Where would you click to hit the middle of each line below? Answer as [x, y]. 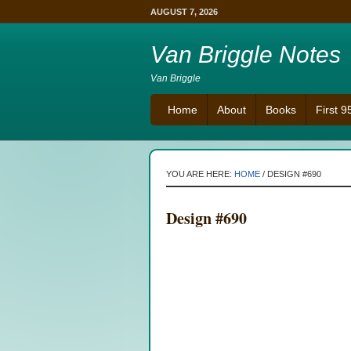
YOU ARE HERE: [200, 174]
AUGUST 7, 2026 [184, 12]
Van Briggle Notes [246, 54]
